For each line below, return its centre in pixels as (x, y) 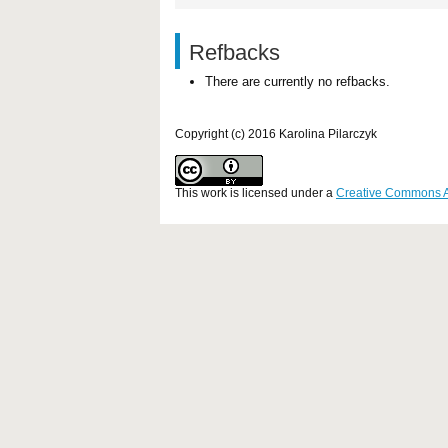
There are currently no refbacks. (297, 81)
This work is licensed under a (255, 192)
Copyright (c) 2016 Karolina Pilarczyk (276, 133)
